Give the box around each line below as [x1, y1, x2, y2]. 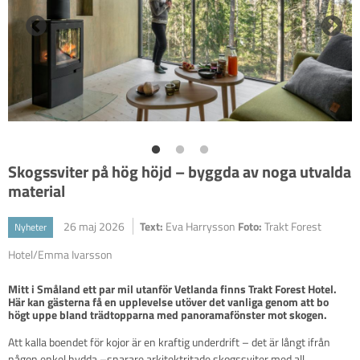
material [8, 178, 65, 203]
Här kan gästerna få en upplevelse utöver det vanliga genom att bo [8, 292, 329, 310]
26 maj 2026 [63, 217, 125, 235]
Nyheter [14, 219, 47, 235]
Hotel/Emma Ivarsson [8, 245, 112, 263]
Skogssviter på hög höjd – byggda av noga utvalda [8, 158, 351, 184]
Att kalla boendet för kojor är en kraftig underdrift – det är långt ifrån [8, 333, 330, 350]
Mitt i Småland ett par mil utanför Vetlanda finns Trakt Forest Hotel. [8, 280, 337, 297]
